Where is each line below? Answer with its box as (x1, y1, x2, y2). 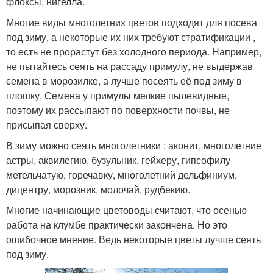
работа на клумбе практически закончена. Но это (6, 218, 227, 232)
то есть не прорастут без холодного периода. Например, (6, 44, 261, 58)
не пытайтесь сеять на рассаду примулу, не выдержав (6, 59, 253, 73)
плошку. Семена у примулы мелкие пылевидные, (6, 88, 229, 102)
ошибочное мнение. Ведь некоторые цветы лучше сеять (6, 232, 261, 246)
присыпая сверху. (6, 118, 87, 132)
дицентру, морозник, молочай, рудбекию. (6, 182, 190, 196)
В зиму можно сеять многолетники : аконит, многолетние (6, 138, 261, 152)
